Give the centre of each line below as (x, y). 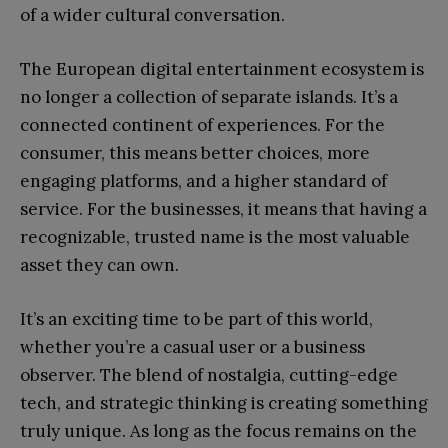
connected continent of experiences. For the (202, 124)
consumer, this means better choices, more (195, 152)
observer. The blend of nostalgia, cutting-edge (209, 374)
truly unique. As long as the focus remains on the (218, 430)
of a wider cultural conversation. (152, 14)
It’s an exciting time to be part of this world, (196, 318)
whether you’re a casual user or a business (192, 346)
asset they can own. (99, 264)
